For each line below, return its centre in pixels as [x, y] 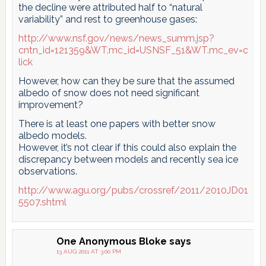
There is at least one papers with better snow [117, 123]
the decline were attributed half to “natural [110, 7]
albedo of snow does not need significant [109, 93]
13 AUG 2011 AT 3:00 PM [88, 251]
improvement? [50, 104]
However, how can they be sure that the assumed [126, 81]
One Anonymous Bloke [111, 241]
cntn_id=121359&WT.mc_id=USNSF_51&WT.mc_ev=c [133, 50]
